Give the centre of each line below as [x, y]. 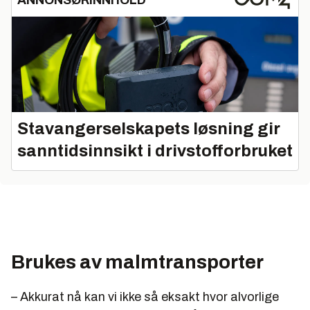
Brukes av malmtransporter [137, 262]
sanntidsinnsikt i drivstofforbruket [155, 151]
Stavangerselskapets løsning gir [149, 129]
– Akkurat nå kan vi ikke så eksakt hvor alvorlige [145, 297]
